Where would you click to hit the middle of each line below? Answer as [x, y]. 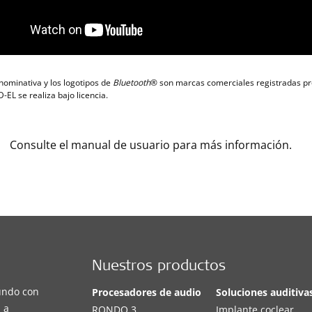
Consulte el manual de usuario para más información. [150, 145]
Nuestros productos [159, 267]
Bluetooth [132, 82]
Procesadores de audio [147, 292]
